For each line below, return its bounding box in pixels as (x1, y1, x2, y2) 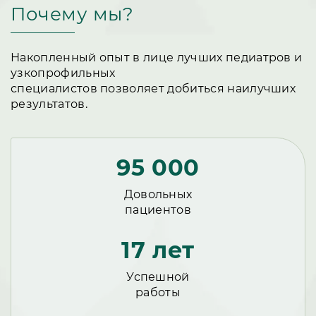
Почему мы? (11, 2, 134, 25)
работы (135, 286, 181, 300)
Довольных (123, 188, 193, 202)
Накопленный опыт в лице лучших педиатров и (11, 51, 303, 65)
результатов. (11, 97, 87, 111)
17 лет (121, 236, 195, 265)
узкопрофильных (11, 66, 116, 80)
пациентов (125, 203, 191, 217)
